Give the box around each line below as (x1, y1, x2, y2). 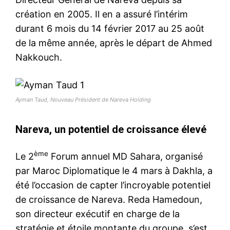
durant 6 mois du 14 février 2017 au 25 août (15, 23, 204, 34)
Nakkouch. (15, 51, 62, 63)
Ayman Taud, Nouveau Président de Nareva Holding (15, 95, 151, 103)
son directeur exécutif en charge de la (15, 208, 180, 219)
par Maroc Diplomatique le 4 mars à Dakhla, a (15, 165, 213, 176)
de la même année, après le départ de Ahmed (15, 37, 212, 48)
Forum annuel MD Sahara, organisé (48, 150, 203, 162)
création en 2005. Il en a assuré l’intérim (15, 8, 188, 20)
